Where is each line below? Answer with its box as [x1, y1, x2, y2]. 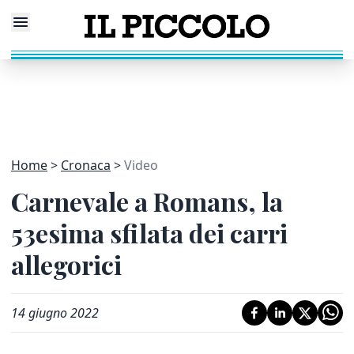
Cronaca [61, 156, 111, 174]
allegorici [11, 247, 122, 281]
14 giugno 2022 [11, 304, 99, 322]
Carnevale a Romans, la [11, 184, 283, 218]
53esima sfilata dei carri [11, 216, 288, 250]
